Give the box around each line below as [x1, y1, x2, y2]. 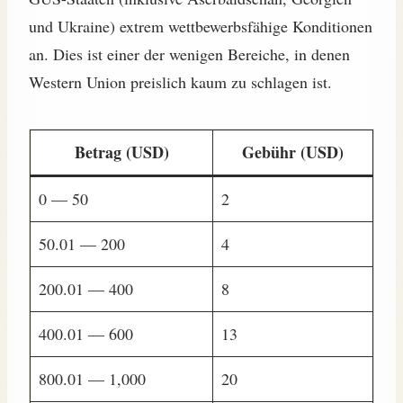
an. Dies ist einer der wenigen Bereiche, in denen [29, 43, 350, 66]
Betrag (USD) [74, 140, 169, 165]
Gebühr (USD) [242, 140, 344, 165]
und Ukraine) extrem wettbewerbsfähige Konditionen [29, 15, 372, 38]
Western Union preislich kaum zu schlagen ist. [29, 71, 332, 94]
